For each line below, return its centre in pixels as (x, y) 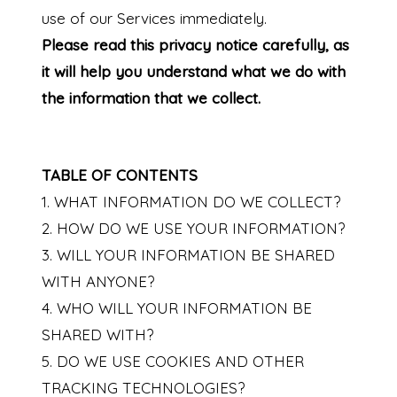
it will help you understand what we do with (193, 72)
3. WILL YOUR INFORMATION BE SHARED (188, 255)
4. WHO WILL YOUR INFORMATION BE (176, 308)
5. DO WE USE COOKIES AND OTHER (172, 362)
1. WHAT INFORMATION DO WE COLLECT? (191, 202)
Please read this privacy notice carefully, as (195, 45)
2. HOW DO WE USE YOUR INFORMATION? (193, 229)
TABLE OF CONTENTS (119, 175)
